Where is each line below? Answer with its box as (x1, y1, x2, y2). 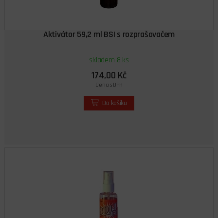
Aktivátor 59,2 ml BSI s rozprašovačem (43, 29, 175, 40)
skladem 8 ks (89, 54, 129, 65)
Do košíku (102, 99, 127, 108)
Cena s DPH (95, 81, 123, 89)
